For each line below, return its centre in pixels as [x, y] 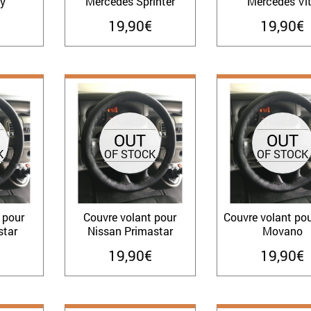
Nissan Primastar [130, 231]
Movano [282, 231]
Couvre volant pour [130, 217]
